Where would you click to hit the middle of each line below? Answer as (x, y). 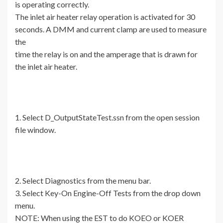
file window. (35, 130)
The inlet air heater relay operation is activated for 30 (105, 17)
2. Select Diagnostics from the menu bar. (83, 181)
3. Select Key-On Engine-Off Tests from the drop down (108, 193)
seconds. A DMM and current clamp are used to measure (111, 29)
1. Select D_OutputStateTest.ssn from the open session (107, 117)
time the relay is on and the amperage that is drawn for (106, 54)
